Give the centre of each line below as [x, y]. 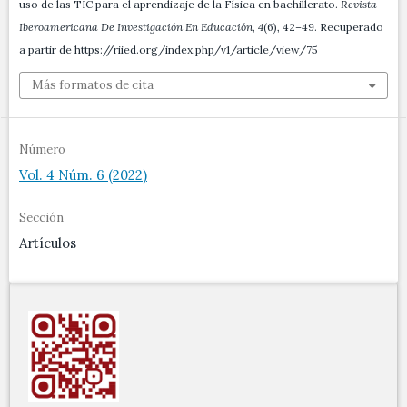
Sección [41, 218]
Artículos [48, 243]
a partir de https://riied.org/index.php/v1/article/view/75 [169, 50]
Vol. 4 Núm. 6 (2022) [83, 175]
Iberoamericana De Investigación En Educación [136, 27]
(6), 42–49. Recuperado [323, 27]
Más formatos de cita [93, 85]
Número [42, 150]
